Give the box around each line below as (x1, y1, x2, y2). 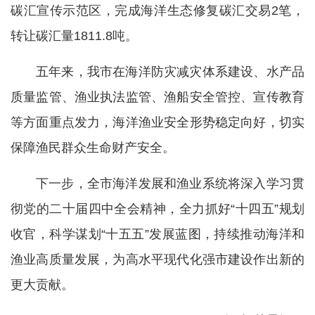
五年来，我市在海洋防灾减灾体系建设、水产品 (36, 65, 304, 79)
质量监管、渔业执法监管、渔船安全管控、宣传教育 (11, 90, 304, 105)
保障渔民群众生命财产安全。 (11, 141, 175, 155)
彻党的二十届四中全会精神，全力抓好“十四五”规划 (11, 202, 304, 217)
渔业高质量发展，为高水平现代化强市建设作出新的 (11, 252, 304, 267)
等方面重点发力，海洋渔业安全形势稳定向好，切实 (11, 115, 304, 130)
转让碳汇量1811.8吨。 (11, 29, 138, 44)
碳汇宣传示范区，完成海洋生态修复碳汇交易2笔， (11, 4, 304, 18)
